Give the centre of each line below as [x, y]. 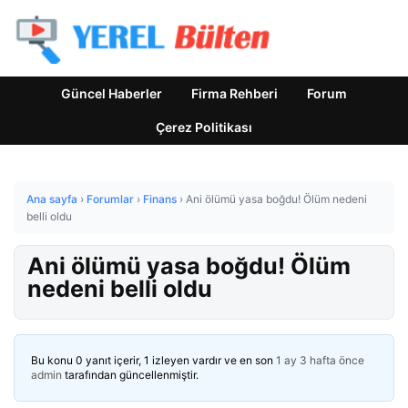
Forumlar [110, 199]
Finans [160, 199]
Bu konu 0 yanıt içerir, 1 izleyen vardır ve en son [153, 360]
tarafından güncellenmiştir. [130, 375]
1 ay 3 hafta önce [320, 360]
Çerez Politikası [204, 127]
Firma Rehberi [235, 93]
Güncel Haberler [112, 93]
